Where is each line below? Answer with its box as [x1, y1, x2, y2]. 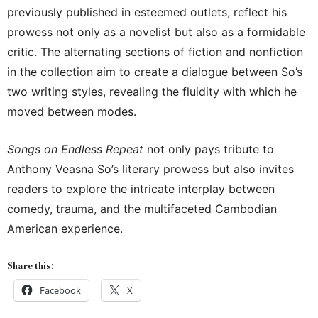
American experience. [7, 221, 123, 236]
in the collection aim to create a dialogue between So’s [7, 65, 302, 79]
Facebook [40, 284, 81, 297]
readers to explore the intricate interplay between [7, 182, 275, 197]
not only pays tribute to [143, 142, 274, 157]
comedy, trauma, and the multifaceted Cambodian [7, 202, 277, 216]
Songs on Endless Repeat [7, 142, 143, 157]
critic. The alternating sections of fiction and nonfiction [7, 45, 303, 60]
